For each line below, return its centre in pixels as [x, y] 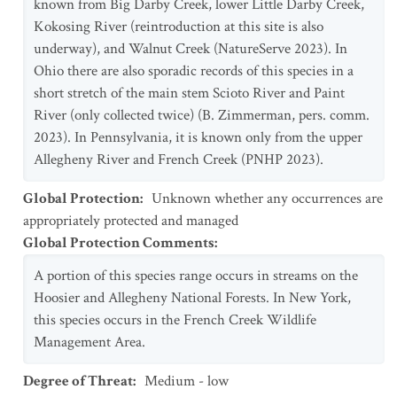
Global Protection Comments [119, 243]
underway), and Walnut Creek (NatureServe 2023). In [191, 49]
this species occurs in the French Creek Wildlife [175, 320]
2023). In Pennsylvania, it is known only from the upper [198, 137]
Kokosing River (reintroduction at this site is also [179, 27]
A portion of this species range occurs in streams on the [196, 276]
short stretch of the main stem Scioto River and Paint [189, 93]
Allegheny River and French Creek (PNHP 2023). [179, 160]
